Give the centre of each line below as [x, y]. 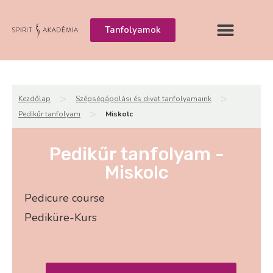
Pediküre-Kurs [61, 218]
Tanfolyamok [133, 30]
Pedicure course [65, 198]
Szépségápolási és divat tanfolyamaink [144, 98]
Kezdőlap [34, 98]
